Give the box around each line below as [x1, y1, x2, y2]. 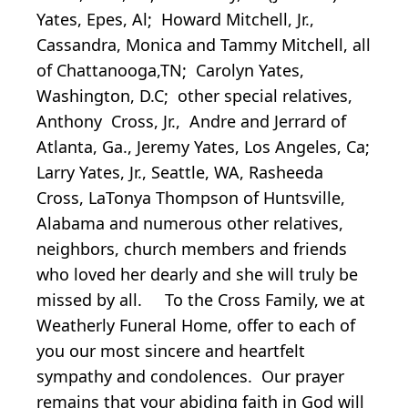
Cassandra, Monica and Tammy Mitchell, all [36, 33, 371, 56]
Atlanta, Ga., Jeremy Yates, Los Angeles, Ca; [36, 135, 370, 158]
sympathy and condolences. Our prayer [36, 364, 344, 387]
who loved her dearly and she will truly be [36, 262, 358, 285]
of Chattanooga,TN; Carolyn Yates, [36, 58, 304, 81]
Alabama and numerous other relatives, [36, 211, 343, 234]
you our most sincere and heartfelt [36, 339, 305, 362]
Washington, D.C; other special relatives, [36, 84, 352, 107]
